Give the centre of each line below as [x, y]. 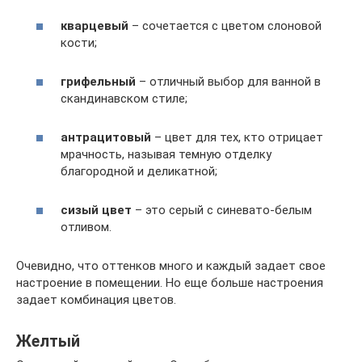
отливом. [86, 227]
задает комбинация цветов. [96, 300]
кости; [79, 43]
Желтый [48, 341]
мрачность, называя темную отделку [166, 155]
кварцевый [95, 26]
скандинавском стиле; [124, 99]
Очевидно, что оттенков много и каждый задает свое [171, 266]
